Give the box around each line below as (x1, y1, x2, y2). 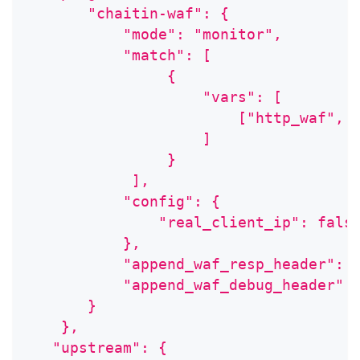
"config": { (26, 193, 220, 211)
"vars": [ (26, 88, 282, 106)
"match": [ (26, 47, 211, 64)
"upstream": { (26, 339, 167, 357)
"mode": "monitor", (26, 26, 282, 43)
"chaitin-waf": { (26, 5, 229, 22)
